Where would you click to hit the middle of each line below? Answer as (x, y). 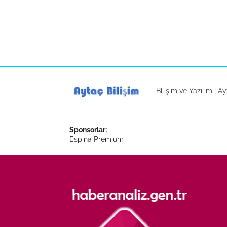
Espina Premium (97, 139)
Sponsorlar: (88, 130)
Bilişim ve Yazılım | (187, 90)
